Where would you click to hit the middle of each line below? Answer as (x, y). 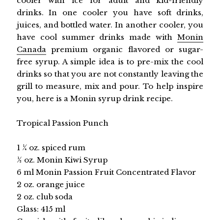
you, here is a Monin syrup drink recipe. (95, 99)
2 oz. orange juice (51, 185)
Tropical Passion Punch (62, 123)
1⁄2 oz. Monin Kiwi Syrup (62, 160)
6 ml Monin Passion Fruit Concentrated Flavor (106, 172)
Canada (31, 50)
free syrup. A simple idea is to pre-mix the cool (110, 62)
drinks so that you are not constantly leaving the (110, 74)
